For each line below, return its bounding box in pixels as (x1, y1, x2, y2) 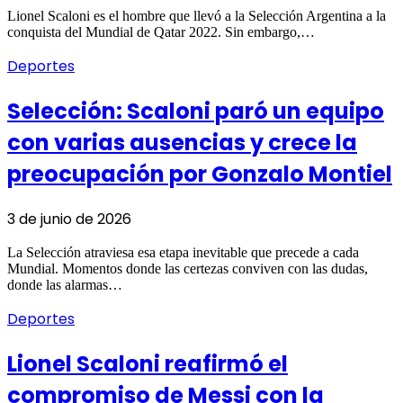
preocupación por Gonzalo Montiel (7, 159, 392, 190)
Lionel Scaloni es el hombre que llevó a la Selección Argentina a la (7, 8, 386, 24)
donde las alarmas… (7, 277, 122, 293)
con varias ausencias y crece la (7, 128, 357, 158)
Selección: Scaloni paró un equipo (7, 96, 384, 127)
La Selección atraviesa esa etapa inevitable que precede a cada (7, 245, 359, 261)
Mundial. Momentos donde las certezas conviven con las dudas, (7, 261, 368, 277)
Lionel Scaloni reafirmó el (7, 349, 288, 380)
